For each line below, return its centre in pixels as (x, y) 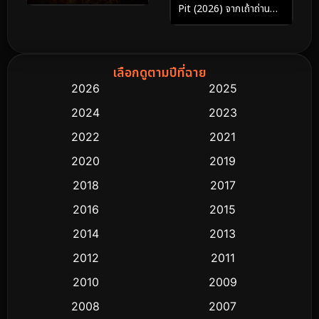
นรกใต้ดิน (197, 25)
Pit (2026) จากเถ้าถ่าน (224, 9)
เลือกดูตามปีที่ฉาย (159, 73)
